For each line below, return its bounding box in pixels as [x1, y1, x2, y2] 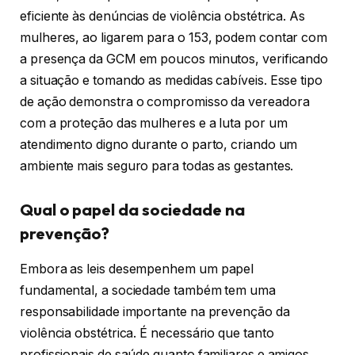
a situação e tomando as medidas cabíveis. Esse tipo [20, 72, 323, 88]
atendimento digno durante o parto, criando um [20, 136, 298, 152]
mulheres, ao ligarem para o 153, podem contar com [20, 29, 328, 45]
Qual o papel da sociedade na [20, 200, 245, 220]
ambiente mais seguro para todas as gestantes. [20, 158, 294, 174]
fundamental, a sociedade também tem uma [20, 282, 276, 298]
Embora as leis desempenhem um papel [20, 261, 254, 277]
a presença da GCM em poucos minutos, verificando [20, 51, 329, 67]
